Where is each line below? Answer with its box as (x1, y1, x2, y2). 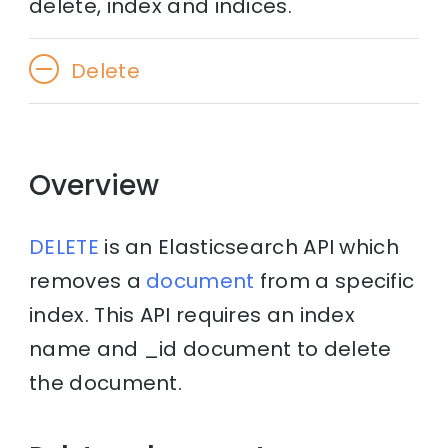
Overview (29, 165, 160, 205)
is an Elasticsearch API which (98, 233, 399, 262)
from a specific (254, 267, 415, 296)
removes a (29, 267, 147, 296)
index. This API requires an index (29, 301, 356, 330)
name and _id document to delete (29, 335, 392, 364)
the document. (29, 369, 188, 398)
